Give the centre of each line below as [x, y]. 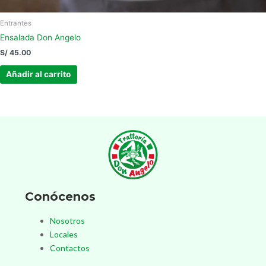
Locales [64, 234]
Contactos [70, 248]
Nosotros [67, 220]
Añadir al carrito [39, 75]
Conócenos [60, 196]
